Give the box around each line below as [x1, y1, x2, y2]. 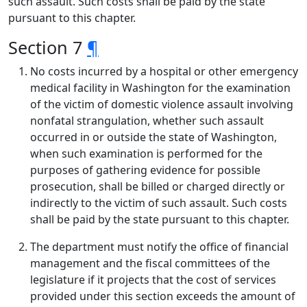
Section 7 [8, 36, 87, 59]
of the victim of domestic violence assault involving [30, 97, 293, 112]
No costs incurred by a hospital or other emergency [30, 64, 298, 79]
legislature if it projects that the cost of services [30, 272, 276, 287]
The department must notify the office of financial [30, 239, 288, 254]
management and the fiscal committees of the [30, 256, 270, 271]
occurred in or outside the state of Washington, [30, 130, 277, 145]
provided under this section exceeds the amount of [30, 288, 295, 304]
